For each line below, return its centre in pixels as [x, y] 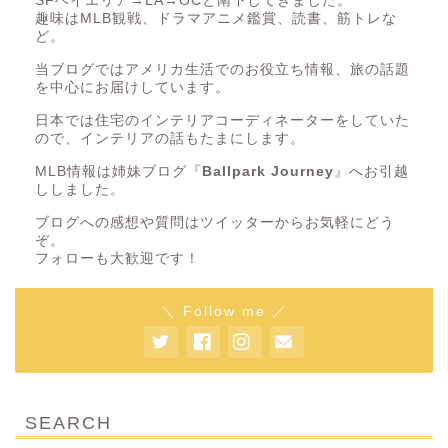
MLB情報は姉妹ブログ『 [118, 172]
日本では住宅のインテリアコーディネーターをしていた [222, 121]
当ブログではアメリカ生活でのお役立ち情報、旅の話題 [222, 70]
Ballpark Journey [268, 172]
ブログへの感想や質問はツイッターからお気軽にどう [215, 223]
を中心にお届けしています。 [132, 88]
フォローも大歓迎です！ [117, 259]
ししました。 [80, 190]
